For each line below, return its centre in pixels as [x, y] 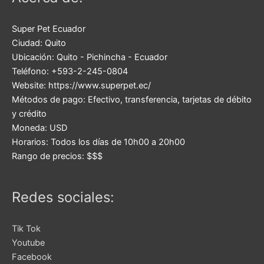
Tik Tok [26, 229]
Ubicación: [34, 57]
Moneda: [31, 128]
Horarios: [31, 142]
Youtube [28, 243]
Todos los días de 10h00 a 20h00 [118, 142]
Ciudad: [28, 43]
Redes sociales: [63, 197]
